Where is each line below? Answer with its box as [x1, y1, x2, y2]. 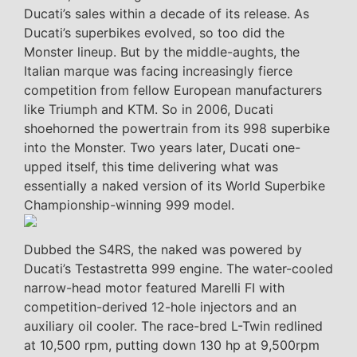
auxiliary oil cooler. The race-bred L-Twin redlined [24, 317, 323, 334]
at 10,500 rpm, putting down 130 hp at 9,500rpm [24, 336, 320, 353]
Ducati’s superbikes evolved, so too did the [24, 24, 284, 41]
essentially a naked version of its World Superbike [24, 177, 325, 194]
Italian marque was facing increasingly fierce [24, 62, 292, 79]
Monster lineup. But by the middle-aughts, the [24, 43, 300, 60]
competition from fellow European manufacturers [24, 81, 322, 98]
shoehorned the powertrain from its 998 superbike [24, 120, 330, 136]
